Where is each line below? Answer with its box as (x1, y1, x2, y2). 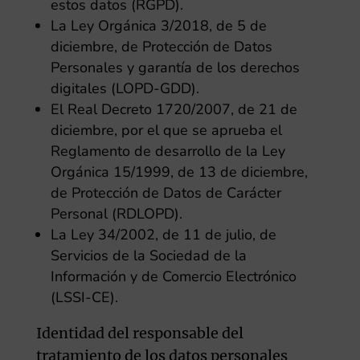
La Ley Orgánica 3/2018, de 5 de (50, 16, 267, 35)
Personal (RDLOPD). (50, 204, 182, 223)
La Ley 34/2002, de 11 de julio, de (50, 225, 276, 244)
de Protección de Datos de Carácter (50, 183, 281, 202)
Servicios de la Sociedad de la (50, 246, 247, 265)
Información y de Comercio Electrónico (50, 267, 297, 286)
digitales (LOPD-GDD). (50, 79, 199, 98)
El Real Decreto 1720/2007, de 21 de (50, 100, 297, 119)
